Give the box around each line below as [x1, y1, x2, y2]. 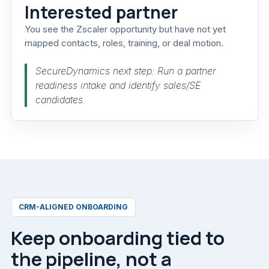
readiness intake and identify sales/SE [35, 79, 201, 91]
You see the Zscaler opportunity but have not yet [25, 23, 226, 35]
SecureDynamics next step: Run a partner [35, 64, 216, 77]
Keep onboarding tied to [11, 225, 225, 250]
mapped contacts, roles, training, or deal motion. [25, 37, 223, 49]
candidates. [35, 93, 85, 106]
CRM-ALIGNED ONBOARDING [19, 202, 128, 211]
